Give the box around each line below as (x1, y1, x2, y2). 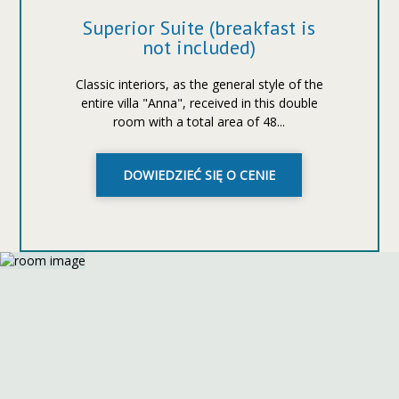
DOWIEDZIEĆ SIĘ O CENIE (123, 167, 276, 183)
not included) (142, 35, 256, 60)
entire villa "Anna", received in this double (80, 94, 318, 111)
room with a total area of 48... (113, 113, 286, 130)
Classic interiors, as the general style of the (75, 76, 323, 93)
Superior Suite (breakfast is (83, 15, 316, 40)
